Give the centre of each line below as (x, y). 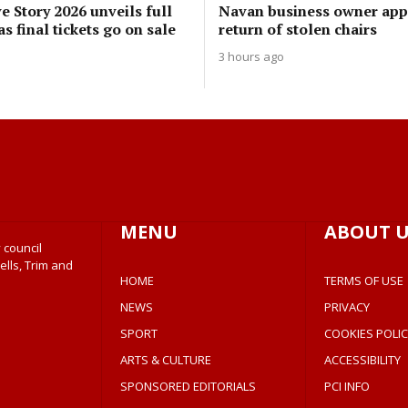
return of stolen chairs (298, 29)
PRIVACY (347, 307)
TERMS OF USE (363, 280)
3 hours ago (251, 56)
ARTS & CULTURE (166, 360)
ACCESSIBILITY (362, 360)
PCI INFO (347, 386)
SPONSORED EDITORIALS (189, 386)
